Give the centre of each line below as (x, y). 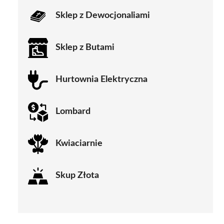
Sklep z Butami (85, 48)
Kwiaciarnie (79, 144)
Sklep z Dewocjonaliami (103, 16)
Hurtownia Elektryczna (101, 80)
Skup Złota (77, 176)
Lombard (73, 112)
